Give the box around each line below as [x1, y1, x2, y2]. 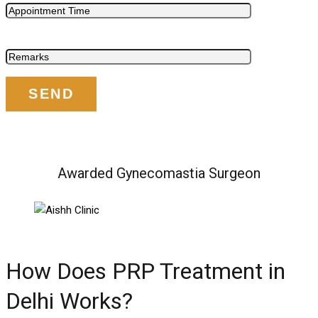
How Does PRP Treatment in [6, 257, 285, 285]
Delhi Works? [6, 287, 133, 314]
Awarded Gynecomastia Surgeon [57, 164, 261, 182]
